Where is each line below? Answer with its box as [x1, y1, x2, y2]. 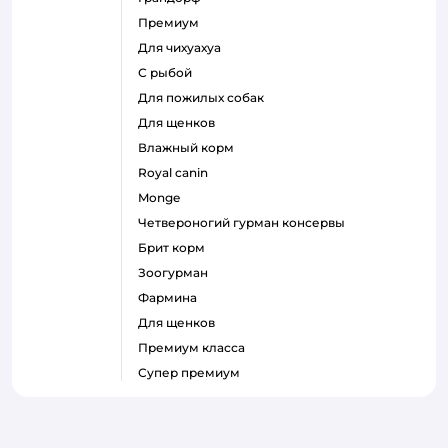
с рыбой [147, 64, 192, 80]
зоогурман [146, 264, 208, 280]
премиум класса [148, 339, 245, 355]
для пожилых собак [148, 89, 264, 105]
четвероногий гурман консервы [147, 214, 345, 230]
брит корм [147, 239, 205, 255]
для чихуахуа [148, 39, 221, 55]
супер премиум [147, 364, 240, 380]
